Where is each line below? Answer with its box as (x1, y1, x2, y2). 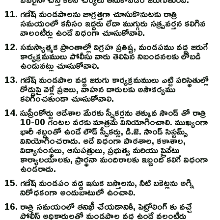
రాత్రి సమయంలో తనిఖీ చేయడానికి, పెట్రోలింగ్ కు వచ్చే (20, 197, 192, 216)
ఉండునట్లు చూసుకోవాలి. (20, 56, 99, 75)
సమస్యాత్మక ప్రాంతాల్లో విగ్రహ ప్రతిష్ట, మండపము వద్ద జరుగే (20, 38, 208, 56)
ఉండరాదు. (20, 160, 56, 178)
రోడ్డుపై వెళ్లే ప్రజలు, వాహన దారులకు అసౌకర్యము (20, 80, 175, 98)
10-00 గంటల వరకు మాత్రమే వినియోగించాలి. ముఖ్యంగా (20, 113, 208, 131)
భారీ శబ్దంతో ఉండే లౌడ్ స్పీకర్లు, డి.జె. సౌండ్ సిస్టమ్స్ (20, 122, 188, 140)
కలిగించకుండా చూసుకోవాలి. (20, 89, 114, 108)
